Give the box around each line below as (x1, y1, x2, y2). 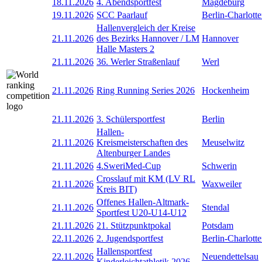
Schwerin (202, 160, 237, 171)
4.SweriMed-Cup (96, 160, 161, 171)
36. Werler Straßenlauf (96, 56, 180, 67)
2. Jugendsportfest (96, 233, 163, 243)
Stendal (202, 202, 229, 212)
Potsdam (202, 220, 233, 230)
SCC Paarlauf (96, 9, 147, 20)
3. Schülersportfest (96, 113, 165, 124)
